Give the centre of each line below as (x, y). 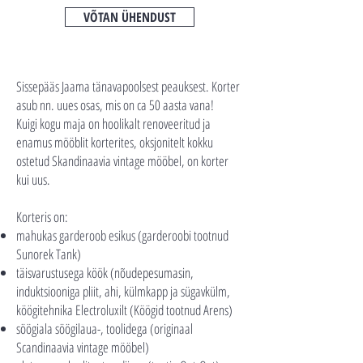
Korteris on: (42, 217)
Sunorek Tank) (49, 254)
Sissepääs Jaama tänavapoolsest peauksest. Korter (128, 86)
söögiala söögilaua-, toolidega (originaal (105, 329)
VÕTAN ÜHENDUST (130, 17)
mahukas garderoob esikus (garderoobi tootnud (122, 235)
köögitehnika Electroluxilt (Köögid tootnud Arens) (124, 310)
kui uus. (33, 179)
